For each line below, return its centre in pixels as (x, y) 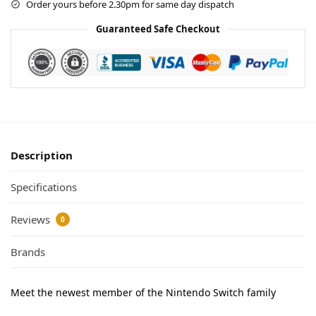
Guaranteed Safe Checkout (158, 29)
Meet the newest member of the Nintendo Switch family (143, 293)
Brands (28, 252)
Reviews (32, 219)
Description (42, 155)
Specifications (44, 187)
